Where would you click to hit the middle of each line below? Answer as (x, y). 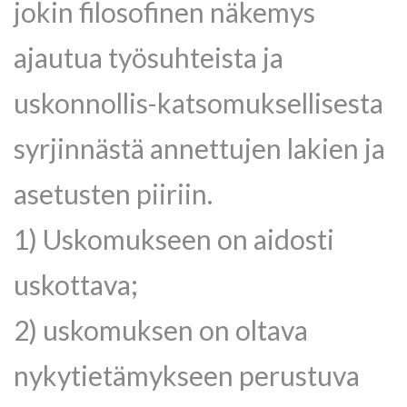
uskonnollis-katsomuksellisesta (199, 103)
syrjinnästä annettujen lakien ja (199, 148)
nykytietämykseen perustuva (187, 375)
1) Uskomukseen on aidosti (174, 239)
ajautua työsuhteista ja (149, 57)
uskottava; (76, 284)
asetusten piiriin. (113, 194)
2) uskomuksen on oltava (161, 330)
